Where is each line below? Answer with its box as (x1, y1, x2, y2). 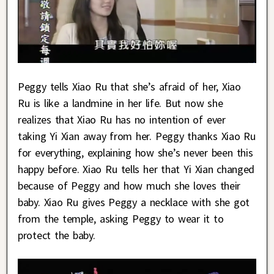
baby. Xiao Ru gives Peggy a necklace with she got (18, 194, 250, 209)
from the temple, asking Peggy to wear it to (18, 211, 224, 226)
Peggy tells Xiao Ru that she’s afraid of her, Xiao (18, 79, 241, 94)
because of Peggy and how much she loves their (18, 178, 240, 193)
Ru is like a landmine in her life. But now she (18, 95, 223, 110)
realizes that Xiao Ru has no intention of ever (18, 112, 226, 127)
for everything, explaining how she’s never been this (18, 145, 253, 160)
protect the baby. (18, 228, 95, 242)
